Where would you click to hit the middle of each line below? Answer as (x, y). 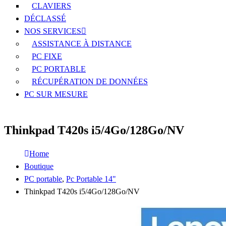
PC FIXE (47, 56)
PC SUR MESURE (56, 94)
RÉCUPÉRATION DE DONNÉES (90, 81)
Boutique (39, 166)
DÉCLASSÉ (45, 18)
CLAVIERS (51, 6)
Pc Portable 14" (91, 179)
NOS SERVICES (53, 31)
